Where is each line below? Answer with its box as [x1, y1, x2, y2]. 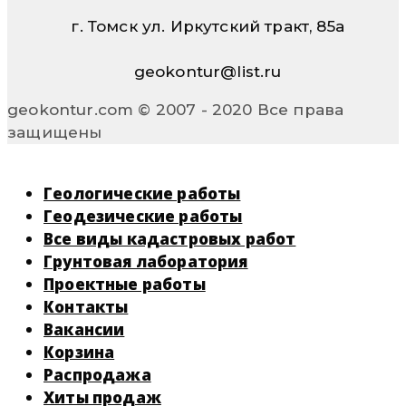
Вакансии [43, 318, 125, 340]
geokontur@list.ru [124, 62, 282, 81]
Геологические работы [43, 182, 241, 204]
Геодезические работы [43, 205, 243, 227]
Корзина [43, 341, 115, 362]
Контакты [43, 295, 129, 317]
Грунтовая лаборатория [43, 250, 248, 272]
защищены [7, 122, 102, 141]
